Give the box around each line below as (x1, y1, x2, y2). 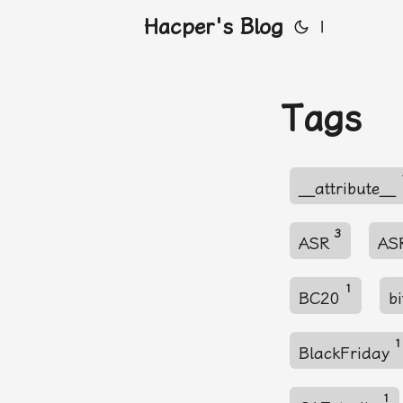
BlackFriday (299, 344, 395, 363)
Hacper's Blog (144, 14, 283, 40)
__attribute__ (299, 179, 401, 198)
